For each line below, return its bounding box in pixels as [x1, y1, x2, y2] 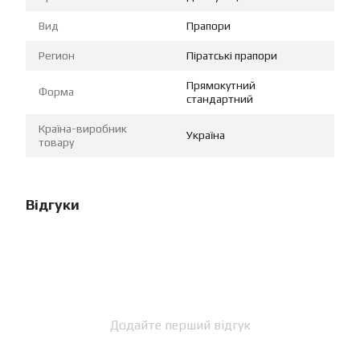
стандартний [186, 92, 253, 105]
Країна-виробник [39, 121, 127, 135]
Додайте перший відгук [109, 317, 251, 333]
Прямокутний [186, 78, 256, 92]
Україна [186, 128, 225, 141]
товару [39, 135, 74, 149]
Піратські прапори [186, 48, 277, 62]
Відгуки [26, 195, 80, 213]
